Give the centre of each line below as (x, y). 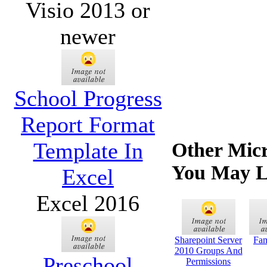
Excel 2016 (88, 203)
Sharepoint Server (208, 240)
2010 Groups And (208, 251)
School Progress (88, 98)
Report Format (88, 124)
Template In (88, 150)
